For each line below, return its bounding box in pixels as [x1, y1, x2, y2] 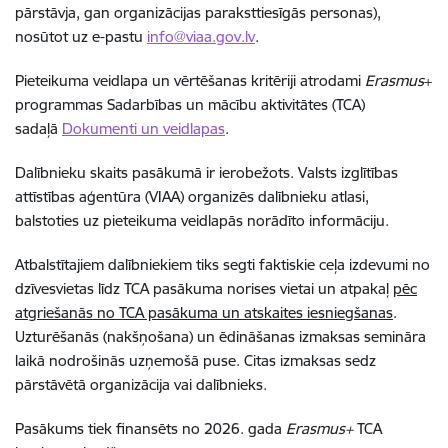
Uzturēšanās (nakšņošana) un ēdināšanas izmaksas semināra [15, 326, 426, 346]
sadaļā [15, 118, 62, 138]
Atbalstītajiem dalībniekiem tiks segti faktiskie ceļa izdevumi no [15, 254, 430, 274]
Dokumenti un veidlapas [62, 118, 225, 138]
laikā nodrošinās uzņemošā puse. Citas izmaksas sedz [15, 350, 376, 370]
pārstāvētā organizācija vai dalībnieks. [15, 374, 267, 394]
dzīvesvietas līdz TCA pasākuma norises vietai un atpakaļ [15, 278, 393, 298]
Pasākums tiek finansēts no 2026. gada [15, 418, 286, 438]
